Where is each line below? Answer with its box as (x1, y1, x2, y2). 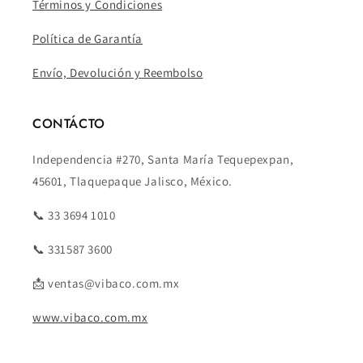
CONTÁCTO (32, 114, 105, 134)
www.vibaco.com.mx (32, 310, 148, 326)
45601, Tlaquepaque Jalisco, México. (32, 173, 233, 190)
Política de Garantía (32, 31, 143, 47)
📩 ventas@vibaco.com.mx (32, 275, 180, 292)
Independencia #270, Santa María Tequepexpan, (32, 152, 294, 168)
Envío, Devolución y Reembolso (32, 65, 203, 81)
